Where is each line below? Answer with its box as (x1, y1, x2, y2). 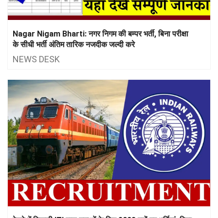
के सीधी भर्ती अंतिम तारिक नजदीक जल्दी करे (13, 39, 135, 49)
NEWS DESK (13, 54, 60, 64)
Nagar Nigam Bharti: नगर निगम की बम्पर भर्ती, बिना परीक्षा (13, 29, 188, 38)
